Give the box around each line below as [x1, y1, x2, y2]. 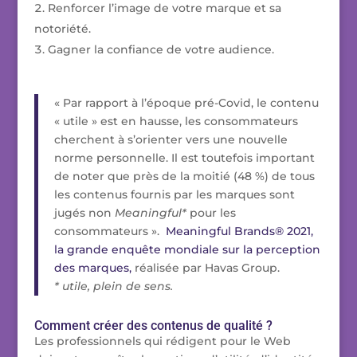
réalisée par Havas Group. [134, 261, 280, 276]
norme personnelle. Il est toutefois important [53, 151, 315, 166]
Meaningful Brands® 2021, [162, 224, 313, 239]
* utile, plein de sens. [53, 279, 173, 294]
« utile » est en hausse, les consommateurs [53, 114, 298, 129]
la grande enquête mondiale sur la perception [53, 242, 320, 257]
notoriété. [33, 22, 91, 37]
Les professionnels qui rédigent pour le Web [33, 334, 291, 349]
